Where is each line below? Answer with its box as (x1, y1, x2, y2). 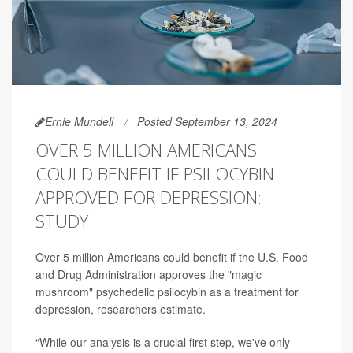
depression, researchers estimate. (35, 301, 206, 318)
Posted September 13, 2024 (137, 113, 277, 130)
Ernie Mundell (45, 113, 113, 130)
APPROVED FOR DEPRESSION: (35, 185, 262, 210)
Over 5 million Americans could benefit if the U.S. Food (35, 249, 308, 266)
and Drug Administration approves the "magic (35, 266, 262, 283)
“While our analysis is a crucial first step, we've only (35, 334, 290, 351)
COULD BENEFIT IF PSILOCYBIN (35, 162, 274, 186)
